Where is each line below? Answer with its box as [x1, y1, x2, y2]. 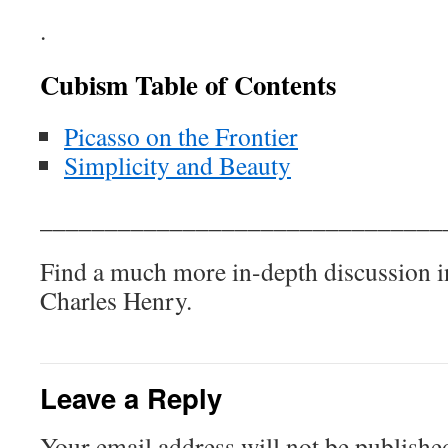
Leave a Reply [40, 378, 222, 417]
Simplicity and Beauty [64, 148, 291, 182]
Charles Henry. [40, 283, 192, 317]
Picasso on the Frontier [64, 119, 298, 153]
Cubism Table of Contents [40, 65, 336, 104]
